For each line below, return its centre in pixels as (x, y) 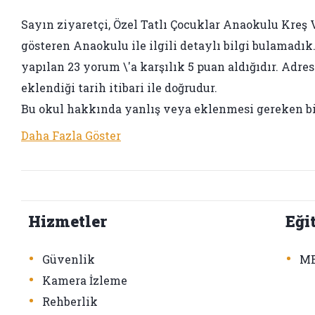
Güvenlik (69, 259)
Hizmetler (67, 221)
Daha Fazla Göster (71, 135)
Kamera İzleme (85, 280)
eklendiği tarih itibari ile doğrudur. (119, 87)
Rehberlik (70, 301)
